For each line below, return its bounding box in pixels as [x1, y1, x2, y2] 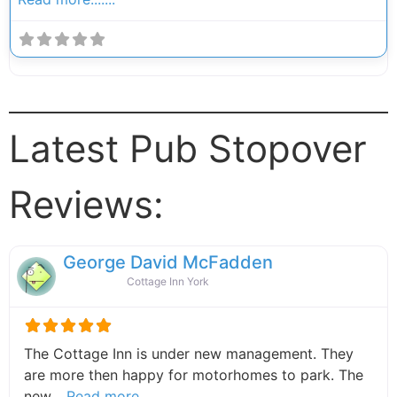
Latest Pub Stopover [9, 126, 367, 172]
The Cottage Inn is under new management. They [24, 344, 354, 362]
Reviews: [9, 182, 164, 228]
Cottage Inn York [127, 274, 209, 288]
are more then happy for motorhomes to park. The [24, 365, 363, 384]
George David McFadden [63, 251, 273, 273]
